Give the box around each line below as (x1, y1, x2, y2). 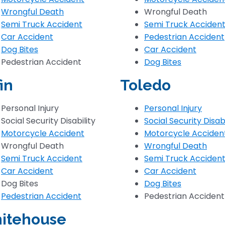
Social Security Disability (1, 115, 95, 127)
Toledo (120, 76, 171, 94)
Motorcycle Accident (1, 128, 84, 139)
